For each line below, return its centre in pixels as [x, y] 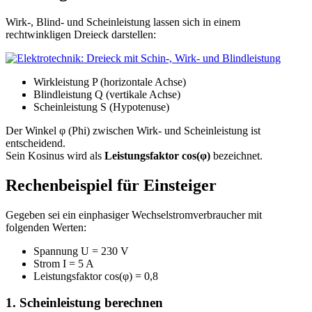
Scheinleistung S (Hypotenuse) [101, 107]
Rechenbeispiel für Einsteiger [111, 185]
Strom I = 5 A [64, 263]
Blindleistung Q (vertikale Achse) [107, 94]
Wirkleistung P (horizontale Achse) [110, 81]
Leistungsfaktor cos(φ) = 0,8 [96, 276]
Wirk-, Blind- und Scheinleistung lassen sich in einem [123, 22]
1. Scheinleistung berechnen [84, 303]
